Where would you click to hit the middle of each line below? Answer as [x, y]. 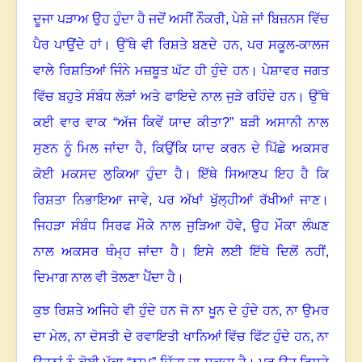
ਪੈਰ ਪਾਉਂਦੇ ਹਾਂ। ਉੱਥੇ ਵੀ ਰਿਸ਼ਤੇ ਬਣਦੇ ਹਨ [136, 45]
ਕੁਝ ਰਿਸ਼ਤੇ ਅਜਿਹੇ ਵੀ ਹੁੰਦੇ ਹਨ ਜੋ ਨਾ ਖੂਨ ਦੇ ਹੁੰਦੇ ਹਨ [156, 311]
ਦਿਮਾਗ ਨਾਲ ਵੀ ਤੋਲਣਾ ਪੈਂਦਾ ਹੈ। [109, 278]
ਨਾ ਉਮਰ [307, 311]
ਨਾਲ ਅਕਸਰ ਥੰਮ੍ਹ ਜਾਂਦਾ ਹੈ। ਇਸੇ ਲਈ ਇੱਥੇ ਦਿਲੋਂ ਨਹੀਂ [179, 252]
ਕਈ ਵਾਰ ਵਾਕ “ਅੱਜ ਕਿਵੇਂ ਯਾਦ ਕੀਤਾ [128, 123]
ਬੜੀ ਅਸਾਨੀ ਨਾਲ [284, 123]
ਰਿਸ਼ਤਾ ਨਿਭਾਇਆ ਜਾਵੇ [91, 200]
